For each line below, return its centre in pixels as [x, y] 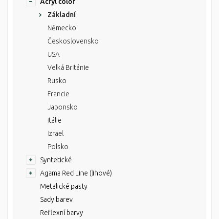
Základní [62, 15]
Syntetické [56, 160]
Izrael [55, 133]
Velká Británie [68, 67]
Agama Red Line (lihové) [76, 173]
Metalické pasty [64, 186]
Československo [73, 41]
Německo [62, 28]
